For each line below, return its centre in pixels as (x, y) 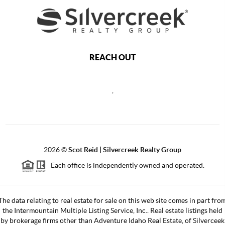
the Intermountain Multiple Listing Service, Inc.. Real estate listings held (113, 210)
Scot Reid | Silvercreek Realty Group (125, 149)
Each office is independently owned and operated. (125, 165)
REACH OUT (113, 57)
